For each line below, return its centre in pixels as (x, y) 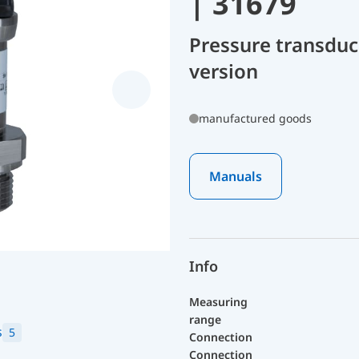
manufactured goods (255, 118)
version (224, 71)
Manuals (236, 176)
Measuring (218, 302)
